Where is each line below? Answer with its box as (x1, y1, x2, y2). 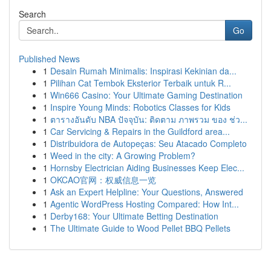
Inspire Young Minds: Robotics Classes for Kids (50, 101, 230, 113)
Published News (19, 53, 80, 65)
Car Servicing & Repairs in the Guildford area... (50, 125, 230, 137)
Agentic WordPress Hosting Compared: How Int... (50, 198, 239, 210)
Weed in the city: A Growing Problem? (50, 149, 195, 162)
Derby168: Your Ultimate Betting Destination (50, 210, 218, 222)
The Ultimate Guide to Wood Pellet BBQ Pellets (50, 222, 230, 234)
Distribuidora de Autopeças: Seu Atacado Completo (50, 137, 247, 149)
